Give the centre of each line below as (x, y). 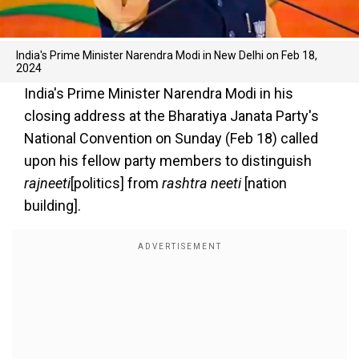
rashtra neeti (202, 183)
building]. (52, 206)
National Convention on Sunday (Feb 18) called (171, 138)
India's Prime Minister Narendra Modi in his (159, 93)
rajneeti (47, 183)
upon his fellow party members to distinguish (168, 161)
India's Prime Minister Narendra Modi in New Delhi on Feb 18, (167, 55)
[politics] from (116, 183)
